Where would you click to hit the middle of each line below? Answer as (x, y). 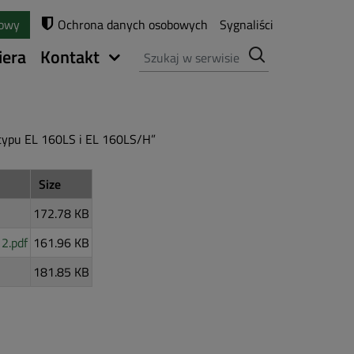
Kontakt (70, 56)
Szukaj (157, 50)
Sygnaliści (247, 24)
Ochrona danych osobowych (133, 24)
